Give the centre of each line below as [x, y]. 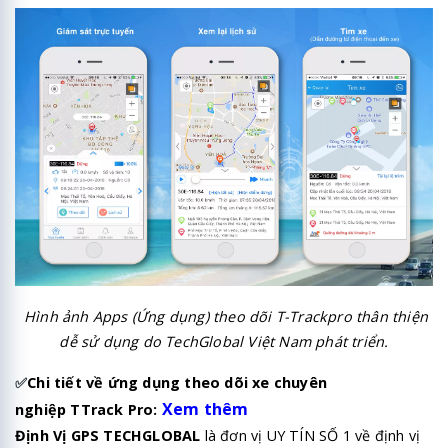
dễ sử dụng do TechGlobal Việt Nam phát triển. [224, 341]
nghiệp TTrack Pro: [88, 409]
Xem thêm [205, 408]
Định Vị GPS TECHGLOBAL [108, 435]
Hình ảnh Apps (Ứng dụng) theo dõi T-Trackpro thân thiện [224, 316]
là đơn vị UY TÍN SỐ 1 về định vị [310, 435]
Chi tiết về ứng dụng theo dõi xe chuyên [177, 382]
